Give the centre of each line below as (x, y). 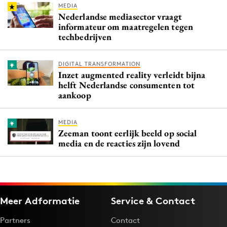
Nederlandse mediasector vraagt (120, 17)
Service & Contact (153, 200)
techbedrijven (85, 37)
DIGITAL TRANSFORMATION (99, 64)
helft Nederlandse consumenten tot (126, 85)
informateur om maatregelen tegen (126, 27)
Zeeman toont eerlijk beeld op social (128, 133)
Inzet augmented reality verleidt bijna (132, 75)
